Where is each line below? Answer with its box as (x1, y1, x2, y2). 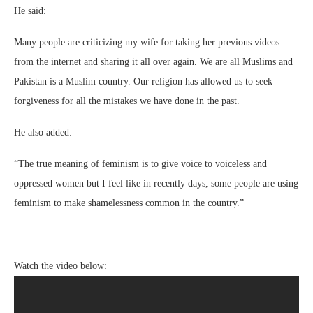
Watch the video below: (14, 261, 107, 272)
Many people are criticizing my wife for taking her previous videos (14, 37, 279, 48)
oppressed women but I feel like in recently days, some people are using (14, 178, 298, 189)
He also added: (14, 127, 72, 138)
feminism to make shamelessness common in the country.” (14, 198, 244, 209)
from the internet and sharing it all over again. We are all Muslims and (14, 57, 293, 68)
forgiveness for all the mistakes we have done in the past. (14, 96, 240, 107)
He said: (14, 6, 46, 17)
